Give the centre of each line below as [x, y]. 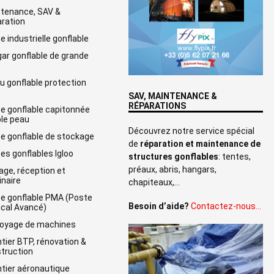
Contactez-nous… [226, 206]
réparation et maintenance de [200, 143]
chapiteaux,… [154, 182]
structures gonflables [173, 156]
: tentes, [235, 156]
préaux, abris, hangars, [172, 169]
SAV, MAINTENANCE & [173, 96]
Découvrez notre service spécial [191, 131]
